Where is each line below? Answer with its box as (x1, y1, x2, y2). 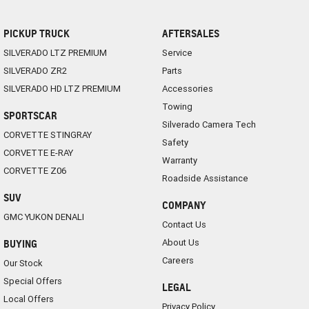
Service (161, 46, 192, 59)
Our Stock (3, 257, 43, 269)
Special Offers (3, 275, 62, 287)
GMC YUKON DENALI (3, 210, 84, 223)
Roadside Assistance (161, 172, 248, 184)
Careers (161, 254, 194, 266)
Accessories (161, 82, 213, 94)
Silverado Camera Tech (161, 118, 256, 130)
